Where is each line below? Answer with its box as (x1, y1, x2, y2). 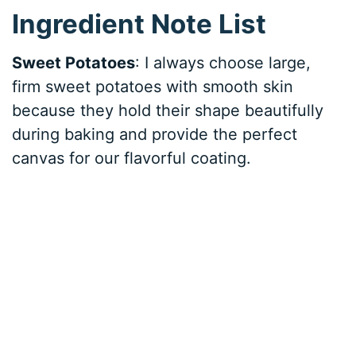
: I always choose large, (135, 53, 311, 73)
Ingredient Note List (12, 7, 267, 40)
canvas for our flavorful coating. (12, 149, 252, 168)
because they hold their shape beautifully (12, 101, 324, 121)
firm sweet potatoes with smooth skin (12, 77, 294, 97)
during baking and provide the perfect (12, 125, 298, 145)
